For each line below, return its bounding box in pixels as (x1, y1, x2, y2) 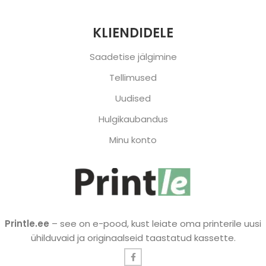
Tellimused (109, 71, 157, 84)
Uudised (115, 92, 151, 104)
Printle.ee (5, 217, 49, 230)
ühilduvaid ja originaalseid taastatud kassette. (30, 232, 236, 244)
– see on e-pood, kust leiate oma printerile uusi (49, 217, 261, 230)
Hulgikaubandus (98, 113, 168, 125)
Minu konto (109, 134, 157, 146)
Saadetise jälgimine (89, 50, 177, 63)
